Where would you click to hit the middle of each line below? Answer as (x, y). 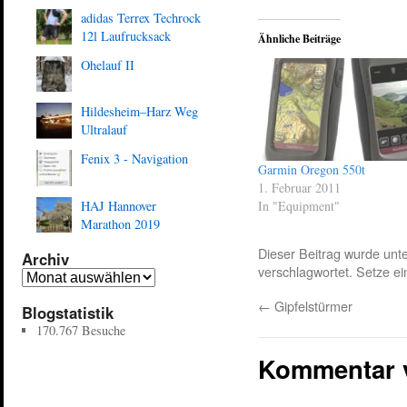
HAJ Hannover (118, 205)
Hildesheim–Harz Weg (139, 112)
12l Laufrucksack (125, 36)
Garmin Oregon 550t (312, 170)
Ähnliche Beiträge (299, 39)
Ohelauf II (107, 65)
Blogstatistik (68, 312)
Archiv (45, 258)
